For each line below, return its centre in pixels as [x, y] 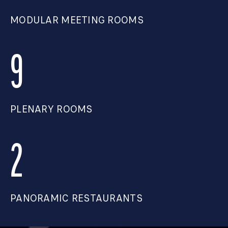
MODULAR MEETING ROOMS [77, 20]
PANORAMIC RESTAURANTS [76, 198]
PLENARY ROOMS [51, 109]
